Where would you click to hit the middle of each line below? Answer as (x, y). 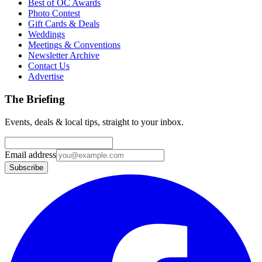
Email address (30, 154)
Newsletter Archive (64, 56)
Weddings (46, 35)
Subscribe (26, 167)
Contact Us (49, 66)
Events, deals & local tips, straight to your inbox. (94, 122)
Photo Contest (54, 13)
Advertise (46, 77)
